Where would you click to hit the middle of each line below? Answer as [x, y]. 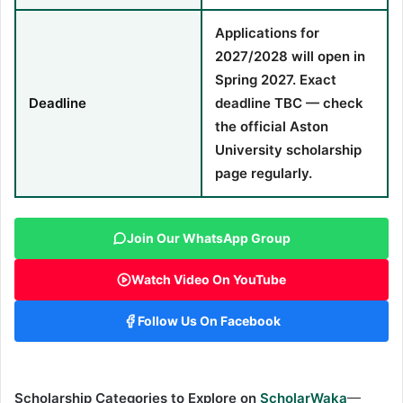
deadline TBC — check [289, 103]
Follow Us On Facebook [209, 321]
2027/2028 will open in [290, 56]
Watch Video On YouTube [209, 280]
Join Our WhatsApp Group [209, 238]
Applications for [267, 32]
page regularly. [264, 173]
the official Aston [272, 126]
